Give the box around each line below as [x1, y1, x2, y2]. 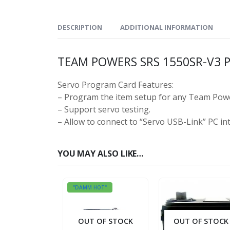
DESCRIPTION [57, 22, 102, 32]
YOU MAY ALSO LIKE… [57, 147, 144, 159]
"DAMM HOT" [73, 183, 107, 191]
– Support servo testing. [57, 103, 150, 115]
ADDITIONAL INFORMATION [120, 22, 213, 32]
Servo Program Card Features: [57, 79, 174, 90]
